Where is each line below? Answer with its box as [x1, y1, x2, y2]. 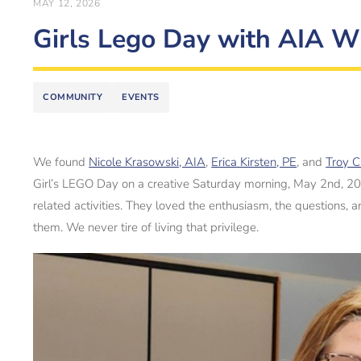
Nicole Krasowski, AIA [89, 154, 206, 170]
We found [33, 154, 89, 170]
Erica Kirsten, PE [211, 154, 297, 170]
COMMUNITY [43, 91, 103, 103]
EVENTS [122, 91, 160, 103]
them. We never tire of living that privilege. [33, 219, 259, 235]
